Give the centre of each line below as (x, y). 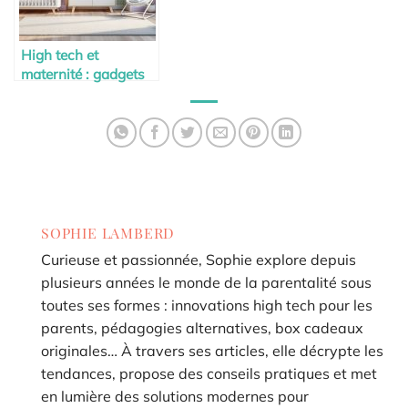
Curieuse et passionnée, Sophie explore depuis (199, 260)
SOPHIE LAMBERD (108, 233)
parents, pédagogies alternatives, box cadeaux (202, 328)
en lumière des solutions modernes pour (175, 396)
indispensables (69, 93)
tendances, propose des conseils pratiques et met (209, 373)
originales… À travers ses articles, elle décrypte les (212, 351)
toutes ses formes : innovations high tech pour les (207, 305)
